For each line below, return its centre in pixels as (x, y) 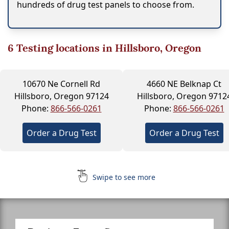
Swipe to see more (123, 177)
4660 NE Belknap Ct (184, 84)
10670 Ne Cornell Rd (61, 84)
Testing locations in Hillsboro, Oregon (108, 48)
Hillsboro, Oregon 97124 (61, 96)
